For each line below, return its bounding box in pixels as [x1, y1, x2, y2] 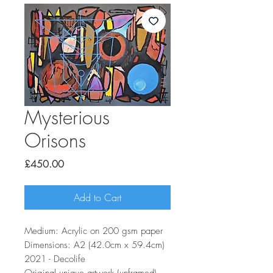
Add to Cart [74, 191, 121, 204]
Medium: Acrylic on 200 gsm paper [24, 225, 163, 237]
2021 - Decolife [24, 253, 85, 265]
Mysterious [24, 104, 110, 130]
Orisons [24, 127, 86, 154]
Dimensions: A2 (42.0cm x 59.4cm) [24, 239, 165, 251]
